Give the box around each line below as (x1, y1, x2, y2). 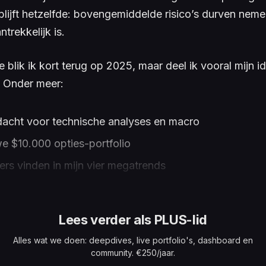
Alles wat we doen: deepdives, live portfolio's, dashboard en (13, 235, 253, 246)
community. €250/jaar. (91, 248, 175, 258)
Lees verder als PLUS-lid (58, 212, 208, 228)
